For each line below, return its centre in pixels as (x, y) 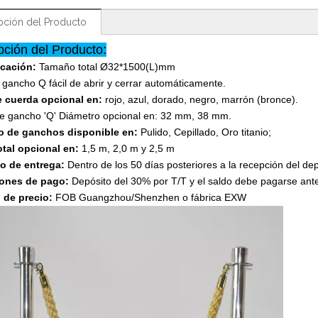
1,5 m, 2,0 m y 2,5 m (127, 148)
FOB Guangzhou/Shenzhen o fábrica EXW (149, 197)
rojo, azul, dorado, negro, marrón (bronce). (202, 99)
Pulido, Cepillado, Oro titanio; (206, 132)
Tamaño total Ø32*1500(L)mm (107, 67)
